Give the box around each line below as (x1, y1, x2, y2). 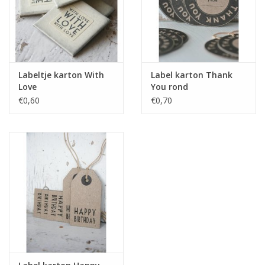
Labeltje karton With (18, 69, 104, 81)
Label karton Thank (151, 69, 232, 81)
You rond (151, 81, 188, 93)
